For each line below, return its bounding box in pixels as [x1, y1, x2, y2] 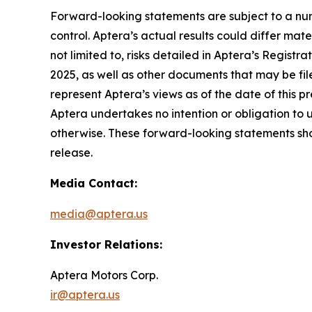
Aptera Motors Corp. [50, 267, 158, 282]
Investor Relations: [50, 237, 162, 251]
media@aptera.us [50, 206, 148, 221]
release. [50, 145, 93, 159]
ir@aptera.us [50, 287, 120, 302]
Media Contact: [50, 175, 137, 190]
